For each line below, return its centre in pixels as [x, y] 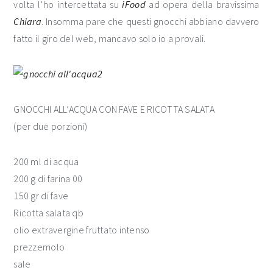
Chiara [28, 21]
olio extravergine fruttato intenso [82, 230]
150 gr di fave [41, 196]
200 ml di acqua [46, 161]
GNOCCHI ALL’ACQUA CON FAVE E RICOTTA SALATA [114, 109]
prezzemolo [39, 247]
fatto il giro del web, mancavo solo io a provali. [110, 38]
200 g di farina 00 [48, 179]
